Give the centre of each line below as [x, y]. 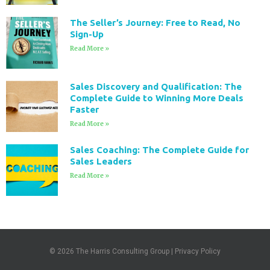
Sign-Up [86, 34]
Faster [84, 109]
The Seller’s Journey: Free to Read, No [155, 23]
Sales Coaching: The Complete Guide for [159, 150]
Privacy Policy [198, 252]
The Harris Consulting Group [123, 252]
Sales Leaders [101, 162]
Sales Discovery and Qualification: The [155, 86]
